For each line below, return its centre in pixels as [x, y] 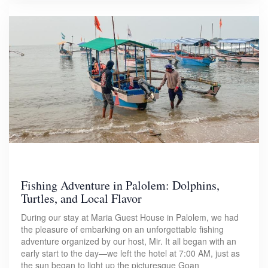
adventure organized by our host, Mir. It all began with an [129, 241]
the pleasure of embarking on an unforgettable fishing [122, 229]
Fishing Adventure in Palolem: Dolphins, [120, 185]
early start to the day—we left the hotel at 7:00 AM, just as [130, 253]
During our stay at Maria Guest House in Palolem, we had [130, 217]
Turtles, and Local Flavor [81, 198]
